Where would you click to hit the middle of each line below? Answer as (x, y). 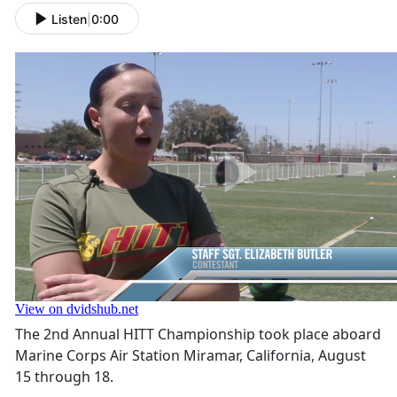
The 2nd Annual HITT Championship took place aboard (198, 335)
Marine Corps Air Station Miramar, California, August (191, 356)
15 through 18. (64, 377)
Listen (69, 19)
